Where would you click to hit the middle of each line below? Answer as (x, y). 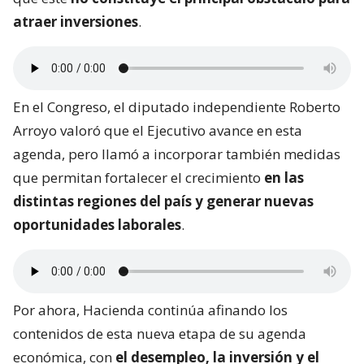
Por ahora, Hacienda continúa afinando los (150, 310)
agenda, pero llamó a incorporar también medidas (177, 154)
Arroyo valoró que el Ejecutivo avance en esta (158, 131)
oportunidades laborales (97, 225)
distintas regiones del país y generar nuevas (163, 201)
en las (284, 178)
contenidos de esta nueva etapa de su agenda (160, 334)
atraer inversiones (76, 22)
